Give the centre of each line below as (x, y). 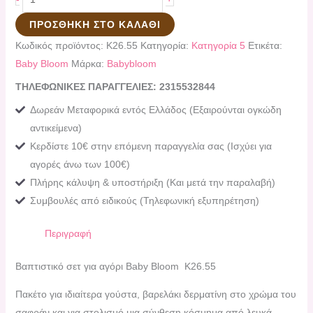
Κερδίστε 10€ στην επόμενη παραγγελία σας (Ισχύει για (151, 146)
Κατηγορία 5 (218, 46)
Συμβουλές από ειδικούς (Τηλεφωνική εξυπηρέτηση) (144, 201)
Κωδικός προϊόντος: (60, 46)
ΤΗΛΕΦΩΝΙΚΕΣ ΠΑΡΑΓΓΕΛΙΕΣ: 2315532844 (115, 87)
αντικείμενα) (56, 128)
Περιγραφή (68, 234)
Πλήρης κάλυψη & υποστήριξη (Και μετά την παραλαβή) (152, 183)
